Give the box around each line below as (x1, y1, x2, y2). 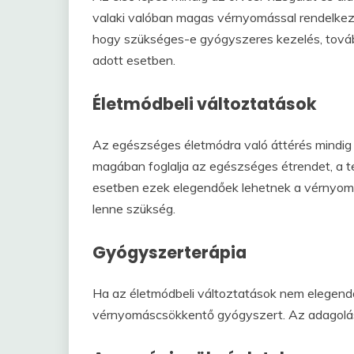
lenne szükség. (92, 201, 175, 217)
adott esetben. (92, 52, 175, 69)
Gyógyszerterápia (92, 241, 247, 264)
